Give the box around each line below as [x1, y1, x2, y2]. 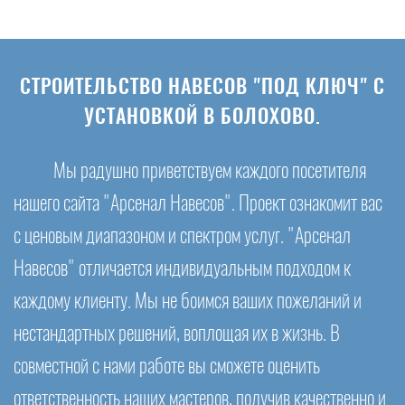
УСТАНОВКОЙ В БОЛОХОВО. [84, 108, 321, 127]
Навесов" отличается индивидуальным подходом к [14, 259, 351, 279]
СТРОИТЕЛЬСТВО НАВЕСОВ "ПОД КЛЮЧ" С [20, 78, 385, 98]
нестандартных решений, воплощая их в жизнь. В [14, 325, 340, 344]
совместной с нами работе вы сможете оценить [14, 357, 320, 377]
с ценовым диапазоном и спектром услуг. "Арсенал [14, 227, 351, 247]
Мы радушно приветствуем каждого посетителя [53, 162, 366, 182]
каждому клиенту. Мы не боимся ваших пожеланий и [14, 292, 362, 312]
